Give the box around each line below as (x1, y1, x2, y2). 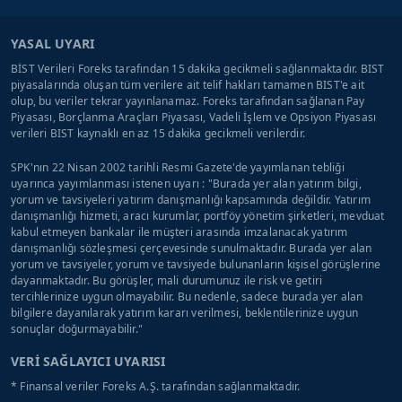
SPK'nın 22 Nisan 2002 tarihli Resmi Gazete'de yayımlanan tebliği (11, 160, 345, 175)
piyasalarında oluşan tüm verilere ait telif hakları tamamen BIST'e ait (11, 77, 365, 92)
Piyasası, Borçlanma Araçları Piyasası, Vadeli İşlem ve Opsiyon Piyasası (11, 109, 377, 125)
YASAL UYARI (11, 35, 95, 52)
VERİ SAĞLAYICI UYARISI (11, 353, 166, 370)
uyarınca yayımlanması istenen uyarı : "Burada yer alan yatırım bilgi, (11, 176, 362, 191)
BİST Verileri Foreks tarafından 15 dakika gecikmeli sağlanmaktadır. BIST (11, 61, 385, 76)
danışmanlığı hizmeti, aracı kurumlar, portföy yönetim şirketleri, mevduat (11, 208, 385, 223)
